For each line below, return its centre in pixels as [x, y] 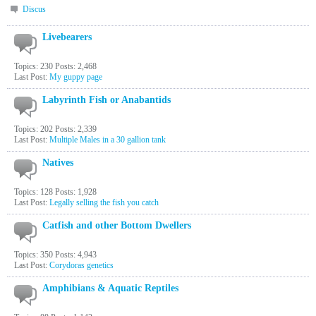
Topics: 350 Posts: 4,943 [55, 255]
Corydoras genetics [81, 265]
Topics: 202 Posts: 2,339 [55, 129]
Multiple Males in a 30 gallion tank [108, 140]
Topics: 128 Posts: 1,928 [55, 192]
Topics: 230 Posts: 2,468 [55, 66]
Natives [58, 163]
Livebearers [67, 37]
